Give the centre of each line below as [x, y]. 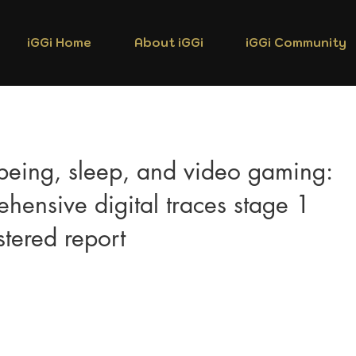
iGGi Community [296, 43]
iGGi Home [59, 43]
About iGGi [168, 43]
